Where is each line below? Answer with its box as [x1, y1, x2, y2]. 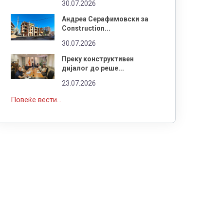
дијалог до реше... [62, 64, 124, 72]
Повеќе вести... [11, 95, 61, 104]
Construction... [62, 24, 110, 32]
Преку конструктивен [62, 54, 134, 63]
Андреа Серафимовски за [62, 15, 148, 23]
